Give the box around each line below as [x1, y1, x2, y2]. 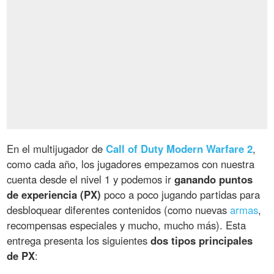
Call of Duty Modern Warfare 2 [106, 141, 253, 157]
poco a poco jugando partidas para [101, 187, 261, 202]
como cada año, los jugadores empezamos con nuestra [7, 157, 255, 172]
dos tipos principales [150, 233, 253, 248]
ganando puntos [174, 172, 253, 187]
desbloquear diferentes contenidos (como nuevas [7, 202, 231, 218]
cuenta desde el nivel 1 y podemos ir [7, 172, 175, 187]
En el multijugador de [7, 141, 106, 157]
